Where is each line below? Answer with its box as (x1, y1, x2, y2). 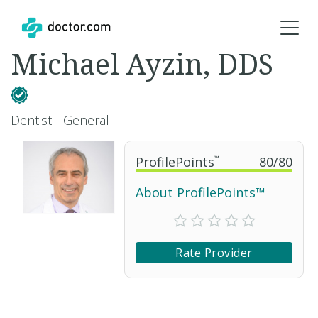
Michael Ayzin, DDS (11, 44, 273, 83)
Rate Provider (175, 245, 253, 261)
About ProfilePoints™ (136, 184, 265, 201)
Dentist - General (11, 111, 109, 128)
